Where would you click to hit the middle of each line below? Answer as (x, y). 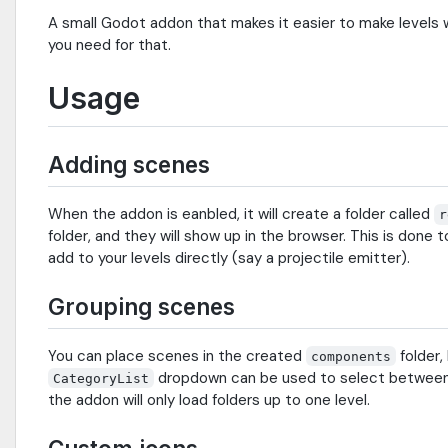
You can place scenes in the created (177, 355)
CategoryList (101, 378)
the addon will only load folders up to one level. (209, 399)
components (351, 356)
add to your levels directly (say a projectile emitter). (229, 257)
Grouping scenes (141, 306)
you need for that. (109, 45)
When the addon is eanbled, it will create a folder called (241, 213)
